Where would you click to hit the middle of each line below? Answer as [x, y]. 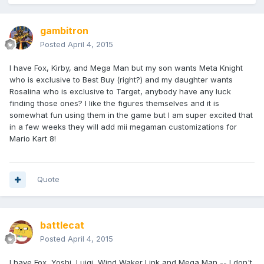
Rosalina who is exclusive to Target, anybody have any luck [120, 92]
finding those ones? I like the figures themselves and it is [114, 103]
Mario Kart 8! [33, 139]
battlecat [62, 225]
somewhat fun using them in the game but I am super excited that [131, 115]
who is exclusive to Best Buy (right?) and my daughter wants [121, 80]
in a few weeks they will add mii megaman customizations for [123, 127]
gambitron [64, 31]
